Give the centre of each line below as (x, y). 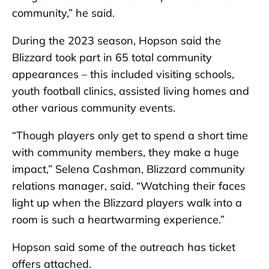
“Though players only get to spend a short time (130, 135)
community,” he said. (63, 13)
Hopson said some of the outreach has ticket (124, 247)
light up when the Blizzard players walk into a (127, 202)
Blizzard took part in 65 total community (112, 57)
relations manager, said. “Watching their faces (129, 186)
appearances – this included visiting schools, (123, 74)
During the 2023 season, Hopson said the (116, 40)
